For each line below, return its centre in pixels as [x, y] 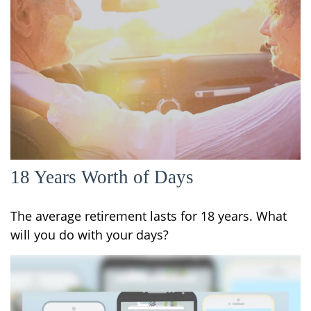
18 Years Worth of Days [102, 177]
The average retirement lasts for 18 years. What [149, 216]
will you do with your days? [90, 235]
